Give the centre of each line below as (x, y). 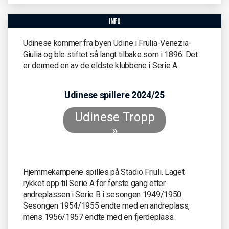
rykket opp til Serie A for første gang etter (94, 183)
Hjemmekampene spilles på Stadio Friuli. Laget (104, 172)
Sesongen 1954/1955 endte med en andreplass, (107, 205)
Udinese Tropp (114, 117)
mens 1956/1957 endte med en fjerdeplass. (99, 217)
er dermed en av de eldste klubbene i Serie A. (101, 66)
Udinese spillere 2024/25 (114, 95)
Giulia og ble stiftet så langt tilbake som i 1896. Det (110, 54)
